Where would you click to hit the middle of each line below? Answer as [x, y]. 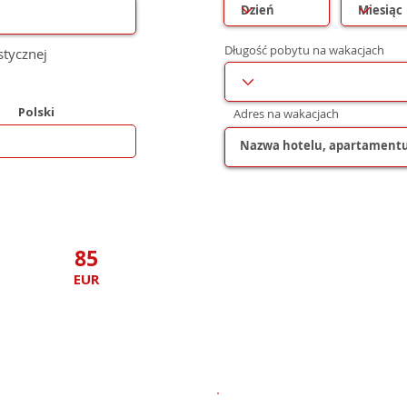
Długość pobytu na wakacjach [304, 50]
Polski [36, 112]
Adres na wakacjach [286, 114]
